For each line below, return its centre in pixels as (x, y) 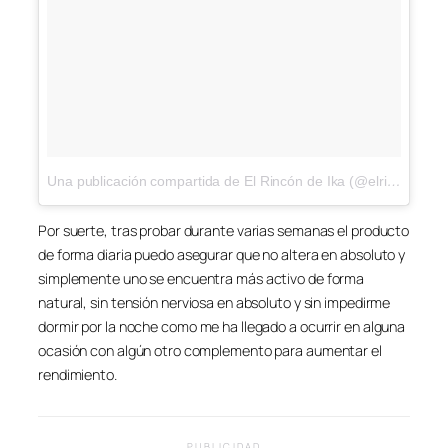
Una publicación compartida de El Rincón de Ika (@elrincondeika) (393, 180)
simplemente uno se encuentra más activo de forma (201, 278)
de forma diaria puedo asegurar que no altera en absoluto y (222, 254)
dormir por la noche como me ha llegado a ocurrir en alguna (222, 326)
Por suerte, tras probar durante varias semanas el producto (224, 230)
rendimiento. (77, 374)
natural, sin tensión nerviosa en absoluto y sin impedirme (214, 302)
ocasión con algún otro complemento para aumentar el (210, 350)
